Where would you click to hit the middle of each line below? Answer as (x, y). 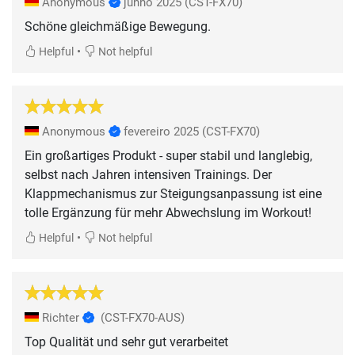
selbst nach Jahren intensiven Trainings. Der (148, 174)
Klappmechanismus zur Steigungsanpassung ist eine (173, 193)
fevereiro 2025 (161, 131)
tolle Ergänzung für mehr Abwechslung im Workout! (168, 212)
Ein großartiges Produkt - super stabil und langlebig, (168, 155)
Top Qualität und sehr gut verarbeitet (126, 342)
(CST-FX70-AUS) (143, 317)
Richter (61, 317)
